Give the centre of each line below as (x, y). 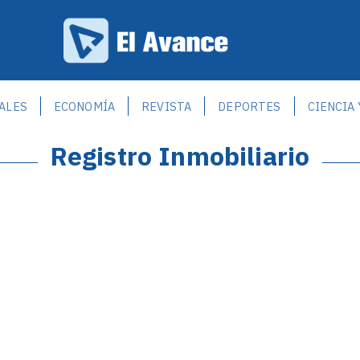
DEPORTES (250, 106)
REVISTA (167, 106)
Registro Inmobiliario (180, 155)
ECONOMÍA (84, 106)
